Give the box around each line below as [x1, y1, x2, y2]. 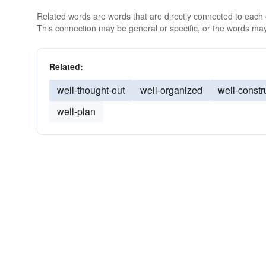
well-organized [140, 83, 202, 97]
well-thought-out [57, 83, 125, 97]
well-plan [57, 104, 96, 118]
